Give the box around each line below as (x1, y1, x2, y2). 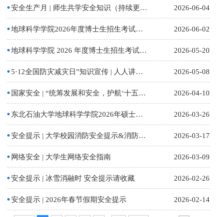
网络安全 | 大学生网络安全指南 (11, 153, 111, 161)
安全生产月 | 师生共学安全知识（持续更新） (140, 4, 148, 12)
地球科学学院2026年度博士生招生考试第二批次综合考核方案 (136, 25, 143, 33)
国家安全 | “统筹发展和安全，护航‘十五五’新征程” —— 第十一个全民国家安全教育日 (139, 89, 146, 97)
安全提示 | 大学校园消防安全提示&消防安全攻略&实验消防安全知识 (139, 132, 146, 140)
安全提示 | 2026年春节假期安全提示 (11, 196, 127, 204)
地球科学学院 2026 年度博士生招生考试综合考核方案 (139, 46, 147, 55)
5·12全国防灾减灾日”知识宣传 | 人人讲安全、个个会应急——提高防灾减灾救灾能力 (136, 68, 143, 76)
